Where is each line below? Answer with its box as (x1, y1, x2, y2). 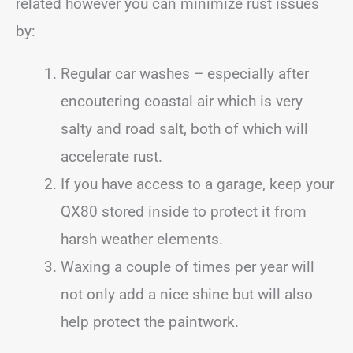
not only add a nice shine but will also (61, 285, 313, 303)
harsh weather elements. (61, 230, 223, 248)
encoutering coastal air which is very (61, 92, 303, 110)
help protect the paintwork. (61, 313, 239, 331)
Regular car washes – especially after (61, 65, 309, 83)
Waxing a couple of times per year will (61, 258, 314, 276)
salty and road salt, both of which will (61, 120, 308, 138)
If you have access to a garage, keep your (61, 175, 334, 193)
